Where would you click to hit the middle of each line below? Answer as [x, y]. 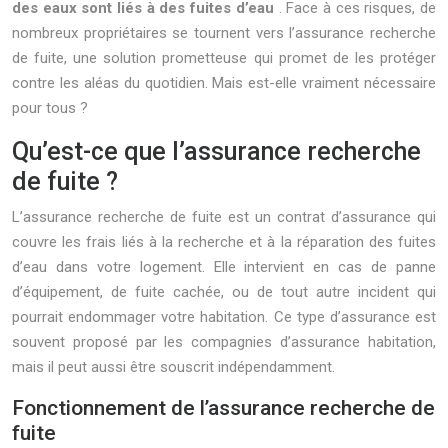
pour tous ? [50, 108]
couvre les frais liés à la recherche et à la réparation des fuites [224, 242]
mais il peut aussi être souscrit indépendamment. [173, 367]
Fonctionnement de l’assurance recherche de [223, 408]
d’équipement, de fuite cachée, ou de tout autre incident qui [224, 292]
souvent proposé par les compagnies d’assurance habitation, [224, 342]
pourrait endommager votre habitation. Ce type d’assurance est [224, 317]
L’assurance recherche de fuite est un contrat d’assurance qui [224, 217]
